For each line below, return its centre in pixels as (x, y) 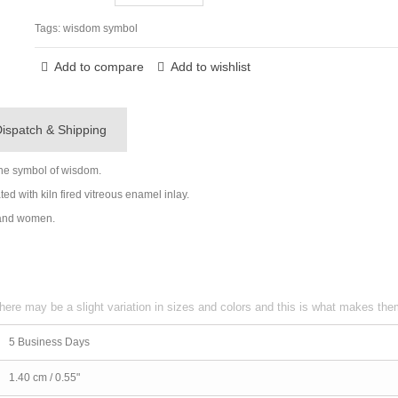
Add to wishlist (210, 66)
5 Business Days (49, 342)
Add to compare (99, 66)
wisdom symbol (100, 28)
